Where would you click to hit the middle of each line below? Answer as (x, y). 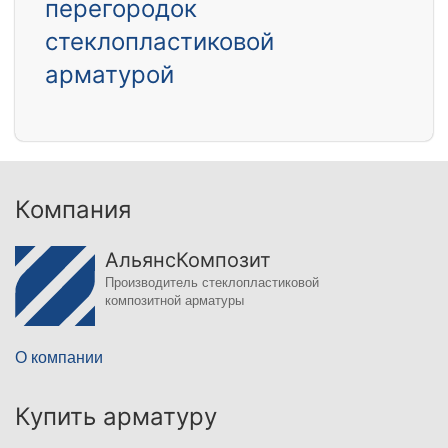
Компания (73, 210)
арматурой (109, 75)
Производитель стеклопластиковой (212, 283)
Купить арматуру (116, 417)
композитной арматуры (174, 301)
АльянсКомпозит (188, 260)
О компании (59, 358)
